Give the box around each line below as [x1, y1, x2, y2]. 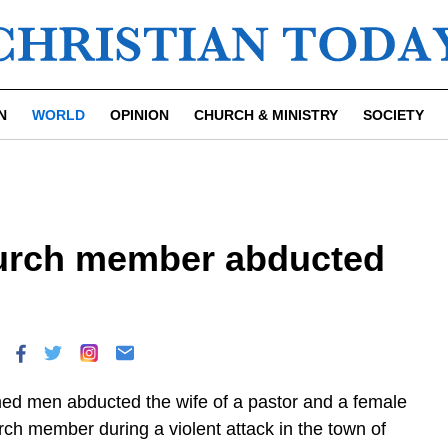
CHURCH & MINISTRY [194, 107, 338, 123]
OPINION [110, 107, 169, 123]
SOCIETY [363, 107, 424, 123]
